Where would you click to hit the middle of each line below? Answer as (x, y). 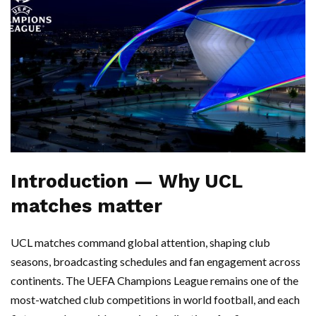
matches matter (86, 206)
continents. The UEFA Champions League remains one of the (154, 281)
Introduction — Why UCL (126, 182)
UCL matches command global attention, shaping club (140, 243)
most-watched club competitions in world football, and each (155, 300)
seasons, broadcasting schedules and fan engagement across (156, 262)
